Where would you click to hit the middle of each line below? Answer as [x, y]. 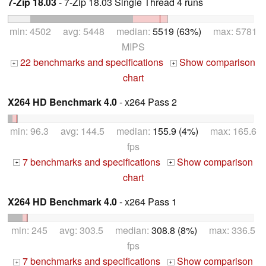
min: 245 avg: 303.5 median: [81, 230]
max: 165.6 [227, 131]
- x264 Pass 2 [147, 102]
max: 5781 [229, 31]
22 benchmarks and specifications [90, 62]
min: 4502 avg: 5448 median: [81, 31]
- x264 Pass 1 [147, 201]
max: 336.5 [226, 230]
